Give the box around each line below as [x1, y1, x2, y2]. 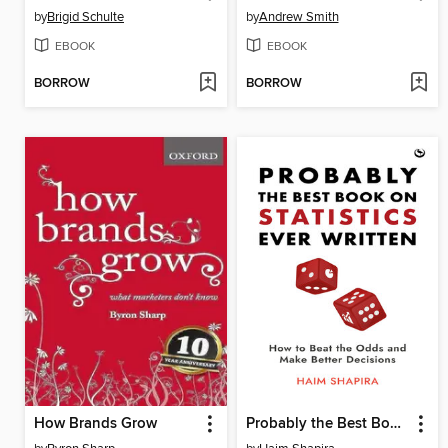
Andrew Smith [258, 9, 339, 26]
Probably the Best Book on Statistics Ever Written [389, 414, 401, 433]
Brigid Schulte [47, 9, 124, 26]
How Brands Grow [34, 414, 157, 433]
